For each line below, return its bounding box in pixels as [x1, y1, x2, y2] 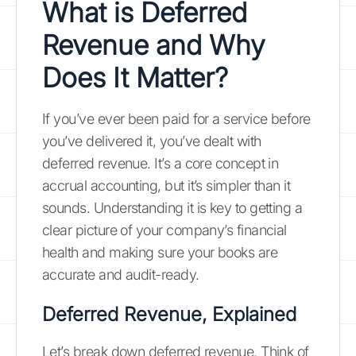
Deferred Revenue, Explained [42, 302, 296, 326]
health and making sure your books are [42, 243, 278, 261]
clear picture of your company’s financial [42, 221, 287, 238]
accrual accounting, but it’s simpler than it [42, 176, 291, 194]
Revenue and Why [42, 28, 265, 61]
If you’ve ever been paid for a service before [42, 110, 311, 127]
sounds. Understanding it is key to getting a [42, 199, 303, 216]
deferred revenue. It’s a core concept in [42, 154, 279, 172]
